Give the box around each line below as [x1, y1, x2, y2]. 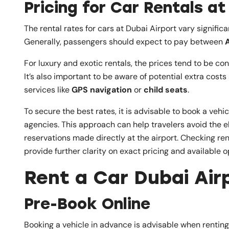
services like [24, 84, 72, 95]
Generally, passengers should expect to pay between [24, 36, 225, 47]
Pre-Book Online [24, 194, 150, 213]
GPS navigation [72, 84, 132, 95]
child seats [144, 84, 188, 95]
